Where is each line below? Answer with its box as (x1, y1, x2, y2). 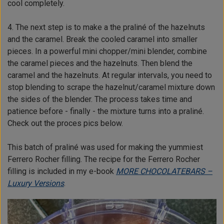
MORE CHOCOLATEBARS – (116, 166, 212, 176)
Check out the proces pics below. (7, 118, 123, 128)
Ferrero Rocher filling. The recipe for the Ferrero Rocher (7, 154, 200, 164)
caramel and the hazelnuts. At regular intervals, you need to (7, 70, 212, 80)
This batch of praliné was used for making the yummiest (7, 142, 203, 152)
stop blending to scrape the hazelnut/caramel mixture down (7, 82, 215, 92)
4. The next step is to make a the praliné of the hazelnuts (7, 22, 205, 32)
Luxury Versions (7, 178, 64, 188)
